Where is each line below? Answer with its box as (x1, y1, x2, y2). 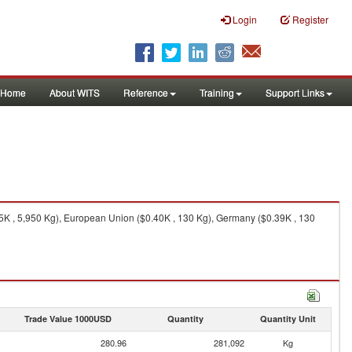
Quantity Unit (259, 313, 316, 324)
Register (292, 13, 328, 26)
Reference (123, 86, 168, 99)
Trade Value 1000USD (24, 313, 112, 324)
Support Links (266, 86, 324, 99)
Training (200, 86, 234, 99)
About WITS (49, 86, 100, 99)
